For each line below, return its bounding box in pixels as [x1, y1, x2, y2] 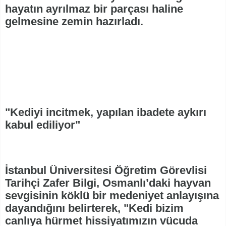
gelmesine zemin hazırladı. [5, 15, 143, 28]
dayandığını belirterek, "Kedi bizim [5, 202, 184, 215]
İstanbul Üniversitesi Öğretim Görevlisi [5, 164, 207, 177]
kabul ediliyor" [5, 119, 80, 132]
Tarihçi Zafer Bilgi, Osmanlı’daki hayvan [5, 177, 211, 190]
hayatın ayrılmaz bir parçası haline [5, 3, 183, 16]
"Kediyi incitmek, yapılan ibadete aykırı [5, 106, 206, 119]
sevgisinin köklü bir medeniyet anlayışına [5, 189, 219, 202]
